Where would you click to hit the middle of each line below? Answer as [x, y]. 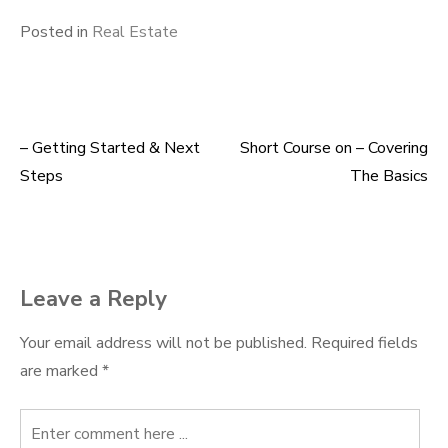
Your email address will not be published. [163, 343]
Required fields [364, 343]
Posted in [56, 32]
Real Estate [135, 32]
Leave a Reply [93, 299]
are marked [61, 371]
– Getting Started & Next [110, 148]
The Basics [389, 176]
